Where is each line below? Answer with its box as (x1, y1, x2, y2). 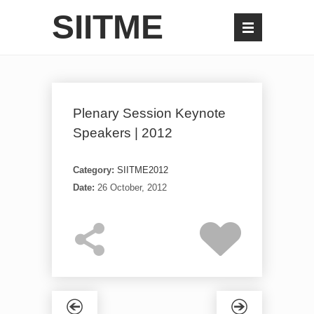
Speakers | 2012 (73, 125, 172, 140)
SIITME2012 (117, 165, 168, 175)
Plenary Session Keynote (73, 106, 226, 121)
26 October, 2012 (97, 182, 167, 193)
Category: (73, 165, 114, 175)
